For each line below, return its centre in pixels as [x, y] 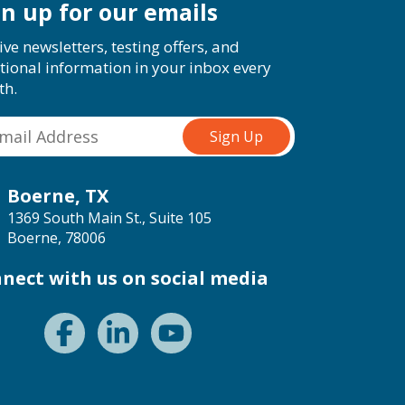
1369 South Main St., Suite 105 [109, 218]
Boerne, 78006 [57, 238]
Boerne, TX [58, 196]
